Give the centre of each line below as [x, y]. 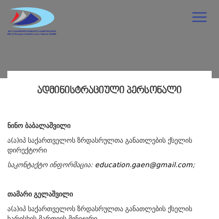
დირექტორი [27, 150]
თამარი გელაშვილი [40, 194]
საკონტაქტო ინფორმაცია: [51, 165]
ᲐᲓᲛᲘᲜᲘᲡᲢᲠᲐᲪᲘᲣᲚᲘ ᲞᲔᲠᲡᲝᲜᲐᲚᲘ [109, 91]
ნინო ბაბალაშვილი [39, 126]
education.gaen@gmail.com [144, 165]
